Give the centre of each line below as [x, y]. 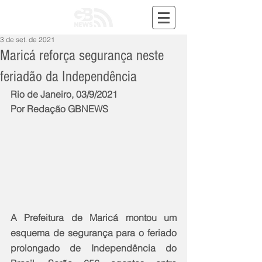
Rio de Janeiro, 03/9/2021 [64, 94]
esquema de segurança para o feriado [94, 232]
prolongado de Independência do [94, 248]
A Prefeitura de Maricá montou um [94, 217]
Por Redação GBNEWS [59, 109]
